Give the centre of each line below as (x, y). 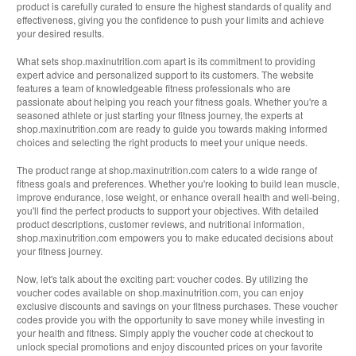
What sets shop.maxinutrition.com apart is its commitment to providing (166, 61)
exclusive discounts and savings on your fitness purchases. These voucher (177, 306)
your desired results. (60, 33)
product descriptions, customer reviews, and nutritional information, (161, 224)
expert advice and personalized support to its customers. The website (165, 75)
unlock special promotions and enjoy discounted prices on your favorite (170, 346)
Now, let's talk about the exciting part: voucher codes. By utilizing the (163, 279)
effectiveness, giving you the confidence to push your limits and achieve (170, 20)
